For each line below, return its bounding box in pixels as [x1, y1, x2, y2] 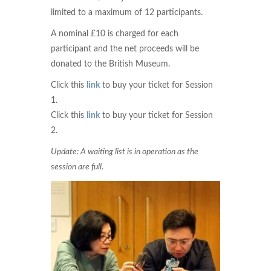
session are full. [51, 163, 103, 171]
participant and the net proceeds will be [51, 45, 199, 53]
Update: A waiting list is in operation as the [51, 148, 198, 156]
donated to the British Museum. [51, 60, 170, 68]
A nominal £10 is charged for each [51, 30, 178, 38]
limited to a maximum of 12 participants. [51, 8, 203, 17]
